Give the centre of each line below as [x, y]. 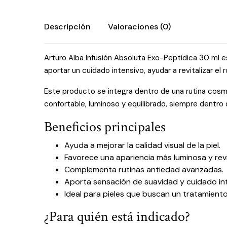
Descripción [67, 27]
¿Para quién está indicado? [117, 217]
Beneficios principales [105, 127]
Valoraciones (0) [139, 27]
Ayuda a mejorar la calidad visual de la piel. [142, 145]
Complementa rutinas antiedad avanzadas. [144, 169]
